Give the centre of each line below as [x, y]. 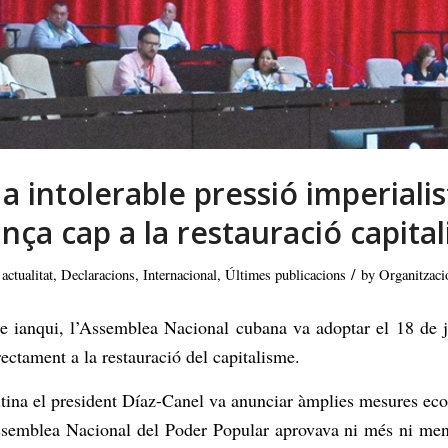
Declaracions [98, 275]
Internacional [180, 275]
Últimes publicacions [285, 275]
